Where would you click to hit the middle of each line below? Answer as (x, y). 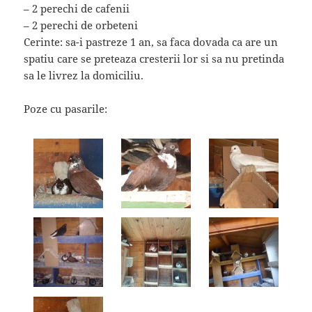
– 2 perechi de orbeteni (81, 25)
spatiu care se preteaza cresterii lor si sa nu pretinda (154, 59)
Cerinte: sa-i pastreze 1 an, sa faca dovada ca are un (151, 42)
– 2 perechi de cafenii (77, 9)
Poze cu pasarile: (66, 109)
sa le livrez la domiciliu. (84, 76)
